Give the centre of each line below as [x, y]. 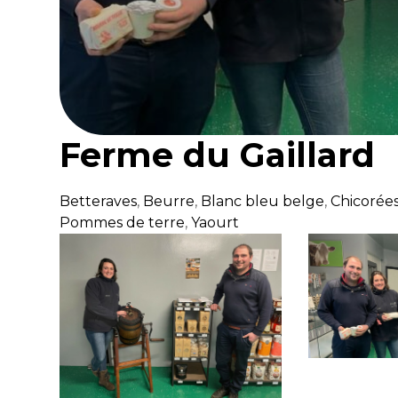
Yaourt [215, 223]
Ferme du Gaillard [218, 155]
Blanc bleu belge [263, 201]
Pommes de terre [123, 223]
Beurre [169, 201]
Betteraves [99, 201]
